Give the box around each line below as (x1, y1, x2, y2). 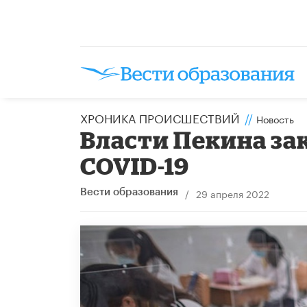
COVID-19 (80, 151, 190, 179)
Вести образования (80, 186, 178, 197)
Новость (256, 110, 294, 126)
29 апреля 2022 (195, 185, 269, 201)
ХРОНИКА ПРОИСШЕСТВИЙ (80, 108, 240, 126)
